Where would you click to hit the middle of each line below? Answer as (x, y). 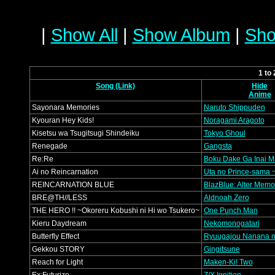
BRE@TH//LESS (59, 198)
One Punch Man (230, 211)
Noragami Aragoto (234, 120)
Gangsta (218, 146)
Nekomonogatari (231, 223)
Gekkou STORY (58, 249)
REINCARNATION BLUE (73, 185)
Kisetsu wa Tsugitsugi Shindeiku (85, 133)
